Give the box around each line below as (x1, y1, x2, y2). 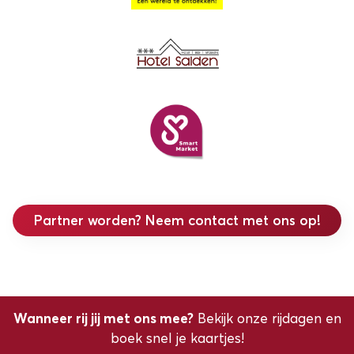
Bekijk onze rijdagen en (193, 310, 341, 326)
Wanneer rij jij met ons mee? (13, 310, 194, 326)
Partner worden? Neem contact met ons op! (33, 212, 321, 229)
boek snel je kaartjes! (110, 330, 244, 346)
